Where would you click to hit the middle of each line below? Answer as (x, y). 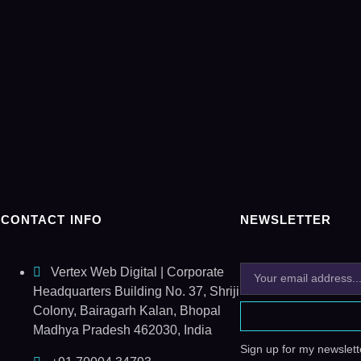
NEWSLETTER (286, 219)
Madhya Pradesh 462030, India (122, 330)
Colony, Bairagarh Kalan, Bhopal (127, 310)
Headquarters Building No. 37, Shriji (136, 291)
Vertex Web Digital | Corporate (137, 272)
